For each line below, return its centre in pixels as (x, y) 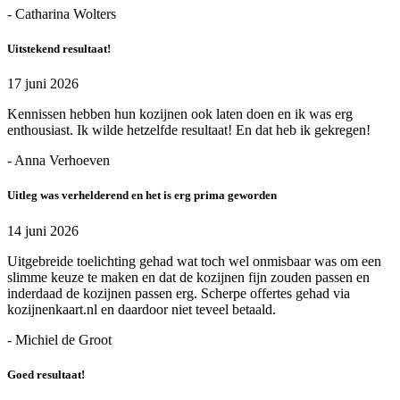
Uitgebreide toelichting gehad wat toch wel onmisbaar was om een (194, 261)
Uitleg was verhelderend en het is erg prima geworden (142, 196)
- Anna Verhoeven (58, 161)
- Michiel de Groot (59, 339)
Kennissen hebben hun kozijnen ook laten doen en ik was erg (180, 114)
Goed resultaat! (46, 374)
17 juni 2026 (43, 84)
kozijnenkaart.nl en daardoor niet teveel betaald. (142, 309)
